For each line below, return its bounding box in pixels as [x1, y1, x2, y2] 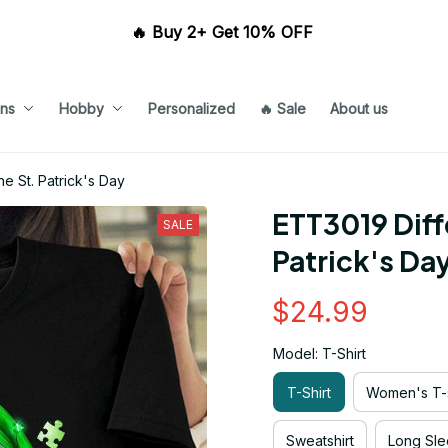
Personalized [147, 99, 235, 117]
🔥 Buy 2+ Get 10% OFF [130, 22, 318, 42]
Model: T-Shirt [273, 345, 366, 362]
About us [329, 99, 388, 117]
